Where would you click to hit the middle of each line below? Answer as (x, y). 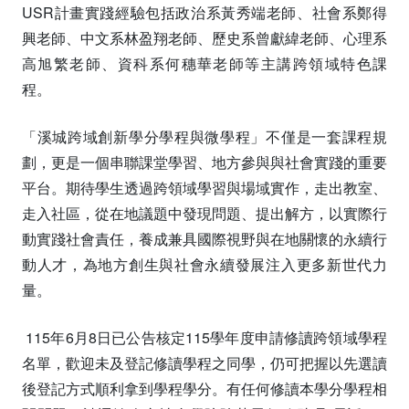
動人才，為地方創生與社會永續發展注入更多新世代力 (204, 264)
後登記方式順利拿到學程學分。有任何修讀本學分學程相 (204, 388)
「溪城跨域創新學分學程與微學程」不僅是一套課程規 (204, 136)
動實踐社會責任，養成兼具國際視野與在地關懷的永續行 (204, 238)
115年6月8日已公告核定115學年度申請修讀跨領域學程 (204, 337)
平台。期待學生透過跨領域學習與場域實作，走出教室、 (204, 187)
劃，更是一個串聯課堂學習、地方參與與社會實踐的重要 (204, 162)
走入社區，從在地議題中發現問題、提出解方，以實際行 (204, 213)
